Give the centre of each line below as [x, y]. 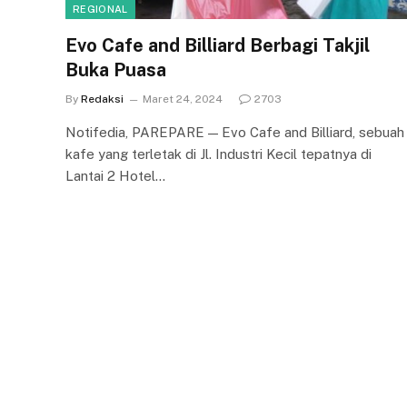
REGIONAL [100, 9]
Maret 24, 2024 [183, 99]
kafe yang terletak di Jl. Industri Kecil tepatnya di [218, 154]
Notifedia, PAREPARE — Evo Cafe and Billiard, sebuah [235, 132]
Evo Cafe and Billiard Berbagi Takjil [218, 45]
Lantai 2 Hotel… [115, 175]
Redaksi [102, 99]
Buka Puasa [116, 69]
